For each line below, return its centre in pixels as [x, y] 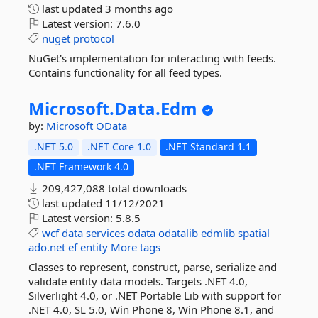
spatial [254, 233]
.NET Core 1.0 [119, 147]
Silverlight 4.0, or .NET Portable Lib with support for [155, 295]
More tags [136, 247]
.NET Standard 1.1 [208, 147]
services [105, 233]
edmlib [218, 233]
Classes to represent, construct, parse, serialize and [153, 267]
